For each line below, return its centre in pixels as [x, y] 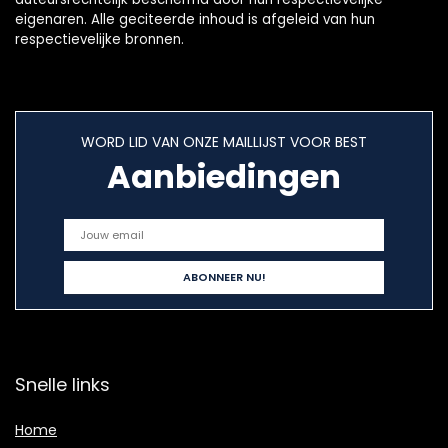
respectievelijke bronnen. [99, 40]
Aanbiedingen [224, 177]
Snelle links [62, 385]
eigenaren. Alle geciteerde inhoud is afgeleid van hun [195, 20]
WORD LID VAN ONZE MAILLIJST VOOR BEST [224, 142]
